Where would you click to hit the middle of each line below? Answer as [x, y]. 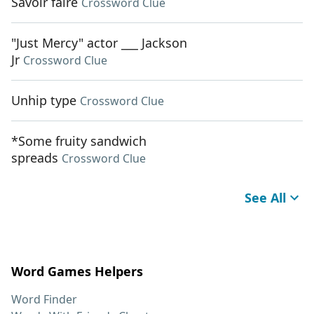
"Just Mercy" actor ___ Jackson [99, 43]
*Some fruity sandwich [79, 141]
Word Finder [44, 300]
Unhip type [44, 101]
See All [265, 198]
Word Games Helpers [77, 272]
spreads [35, 158]
